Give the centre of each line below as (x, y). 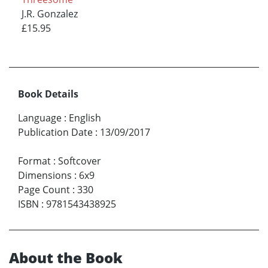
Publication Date (55, 132)
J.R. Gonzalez (49, 13)
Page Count (44, 189)
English (85, 118)
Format (34, 161)
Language (40, 118)
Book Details (48, 94)
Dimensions (45, 175)
